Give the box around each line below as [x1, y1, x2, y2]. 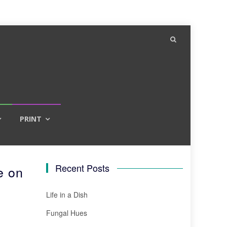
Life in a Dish [46, 190, 88, 200]
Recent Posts [55, 161, 110, 174]
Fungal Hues [46, 208, 87, 218]
